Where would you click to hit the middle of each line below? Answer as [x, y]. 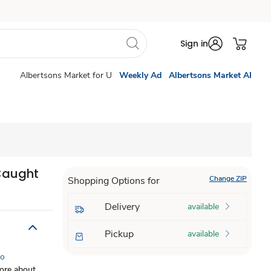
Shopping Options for [113, 181]
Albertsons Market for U [66, 75]
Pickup [119, 234]
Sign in [194, 44]
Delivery [122, 207]
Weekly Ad [140, 75]
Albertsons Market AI [210, 75]
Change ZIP [228, 178]
